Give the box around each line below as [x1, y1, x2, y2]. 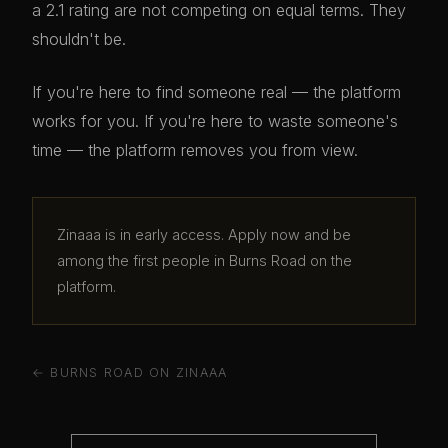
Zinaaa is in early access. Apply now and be [57, 226, 351, 243]
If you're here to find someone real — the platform [32, 82, 401, 102]
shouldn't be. [32, 29, 126, 49]
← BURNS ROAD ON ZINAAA [32, 365, 228, 380]
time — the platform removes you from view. [32, 140, 358, 160]
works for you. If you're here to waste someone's [32, 111, 398, 131]
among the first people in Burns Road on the [57, 252, 352, 269]
